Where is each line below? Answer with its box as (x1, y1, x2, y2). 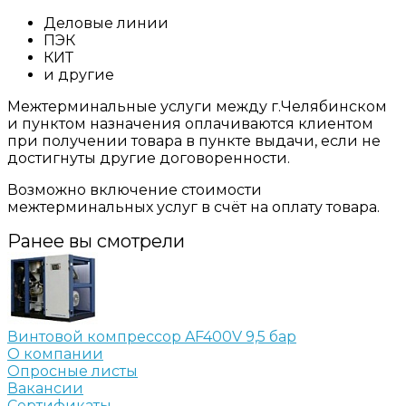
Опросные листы (7, 362, 138, 380)
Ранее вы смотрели (7, 229, 185, 252)
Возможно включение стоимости (7, 180, 262, 198)
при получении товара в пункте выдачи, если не (7, 131, 381, 150)
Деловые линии (43, 14, 169, 32)
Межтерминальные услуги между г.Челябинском (7, 97, 387, 115)
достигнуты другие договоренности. (7, 149, 290, 167)
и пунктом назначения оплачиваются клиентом (7, 114, 373, 132)
